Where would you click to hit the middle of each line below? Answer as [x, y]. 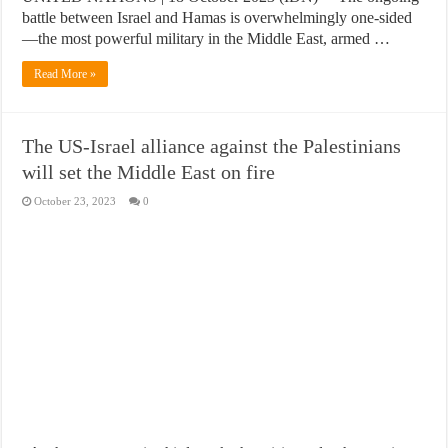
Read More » [65, 74]
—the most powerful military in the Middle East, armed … [206, 39]
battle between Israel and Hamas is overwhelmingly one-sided [217, 18]
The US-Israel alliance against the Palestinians [212, 146]
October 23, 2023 [75, 201]
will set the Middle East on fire [149, 172]
